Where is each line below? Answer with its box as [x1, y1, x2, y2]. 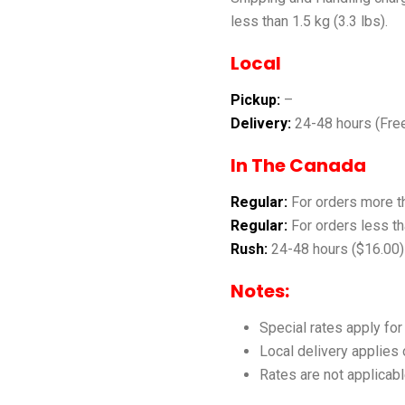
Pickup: [230, 90, 280, 108]
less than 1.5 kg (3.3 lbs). [230, 12, 388, 30]
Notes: [230, 278, 289, 304]
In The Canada [230, 152, 366, 178]
